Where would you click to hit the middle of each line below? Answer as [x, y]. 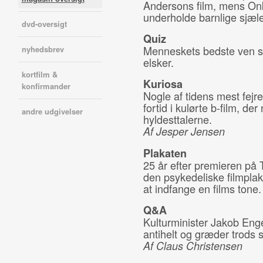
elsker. [158, 62]
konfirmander [46, 86]
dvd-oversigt [44, 24]
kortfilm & [39, 74]
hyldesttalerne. [177, 119]
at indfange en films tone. [202, 188]
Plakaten [165, 153]
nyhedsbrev [43, 49]
